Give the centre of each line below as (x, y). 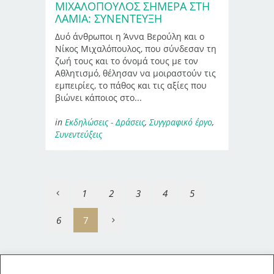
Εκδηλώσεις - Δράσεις (105, 122)
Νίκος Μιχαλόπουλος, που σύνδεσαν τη (136, 48)
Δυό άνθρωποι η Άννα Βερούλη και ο (130, 36)
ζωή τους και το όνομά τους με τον (127, 61)
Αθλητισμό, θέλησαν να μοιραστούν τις (135, 73)
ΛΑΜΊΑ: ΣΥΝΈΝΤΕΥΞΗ (109, 18)
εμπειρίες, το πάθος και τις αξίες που (131, 85)
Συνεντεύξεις (79, 134)
